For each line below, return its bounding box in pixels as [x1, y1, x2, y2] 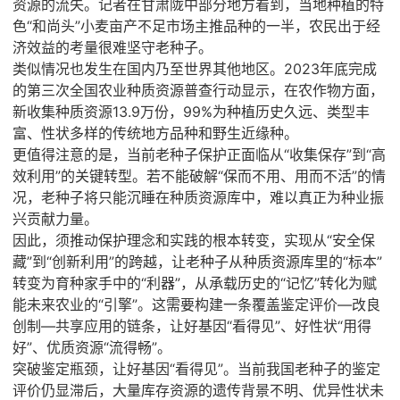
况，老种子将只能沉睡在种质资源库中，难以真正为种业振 [12, 187, 384, 206]
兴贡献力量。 [12, 209, 98, 228]
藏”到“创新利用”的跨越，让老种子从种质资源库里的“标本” [12, 252, 382, 271]
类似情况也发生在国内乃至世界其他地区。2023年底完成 [12, 59, 377, 78]
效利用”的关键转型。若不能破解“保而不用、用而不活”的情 [12, 166, 386, 185]
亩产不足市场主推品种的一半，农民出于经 [108, 16, 380, 35]
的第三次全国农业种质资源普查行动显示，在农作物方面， [12, 80, 384, 99]
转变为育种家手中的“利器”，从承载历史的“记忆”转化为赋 [12, 273, 377, 292]
